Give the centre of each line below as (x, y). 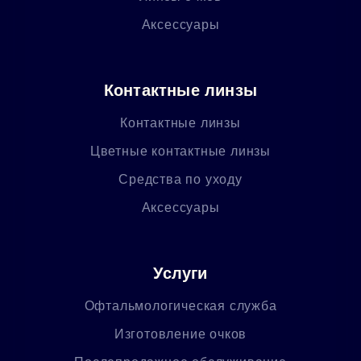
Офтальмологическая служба (180, 305)
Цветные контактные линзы (180, 151)
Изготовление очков (180, 334)
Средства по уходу (180, 179)
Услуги (180, 273)
